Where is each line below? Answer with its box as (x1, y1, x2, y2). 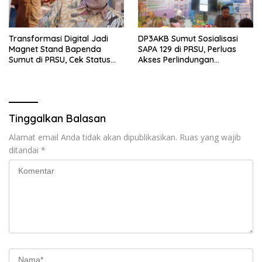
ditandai (9, 144, 41, 156)
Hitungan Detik (9, 75, 65, 86)
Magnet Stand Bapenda (9, 43, 101, 54)
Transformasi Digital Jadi (9, 33, 108, 44)
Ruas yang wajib (180, 131, 241, 143)
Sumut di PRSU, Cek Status (9, 54, 111, 65)
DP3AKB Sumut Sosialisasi (138, 33, 238, 44)
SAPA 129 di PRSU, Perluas (138, 43, 236, 54)
